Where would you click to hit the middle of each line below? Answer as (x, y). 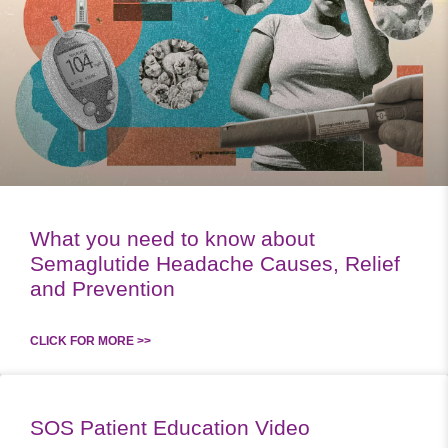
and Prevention (102, 288)
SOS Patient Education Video (170, 427)
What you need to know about (172, 238)
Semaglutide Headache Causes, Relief (215, 263)
